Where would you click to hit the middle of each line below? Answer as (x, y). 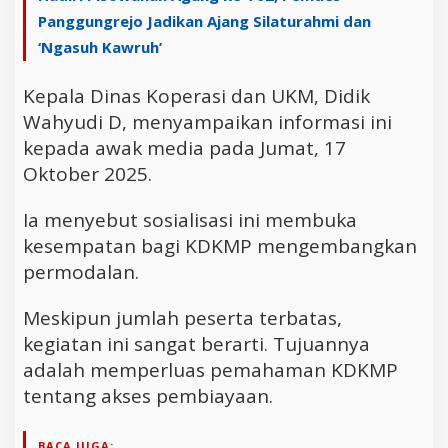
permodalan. (81, 271)
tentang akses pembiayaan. (148, 395)
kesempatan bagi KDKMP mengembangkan (220, 245)
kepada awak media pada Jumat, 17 (184, 147)
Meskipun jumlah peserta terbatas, (182, 317)
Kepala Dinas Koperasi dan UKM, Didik (196, 95)
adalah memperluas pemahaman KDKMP (210, 369)
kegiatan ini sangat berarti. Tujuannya (196, 343)
